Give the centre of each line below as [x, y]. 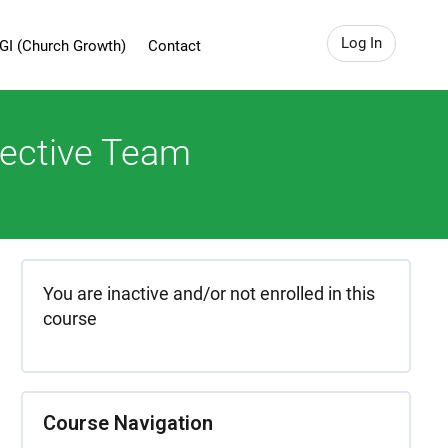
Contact [174, 46]
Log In [361, 43]
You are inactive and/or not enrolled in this [209, 293]
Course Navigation [128, 423]
